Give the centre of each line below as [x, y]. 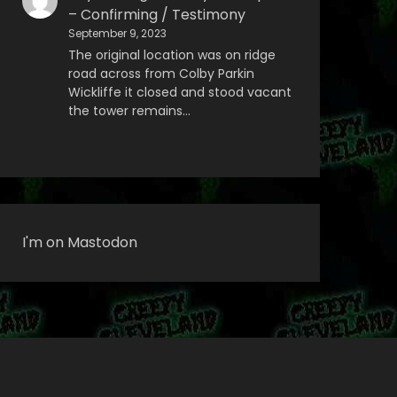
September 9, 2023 [117, 33]
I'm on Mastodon [79, 242]
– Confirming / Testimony [156, 14]
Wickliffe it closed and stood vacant [179, 92]
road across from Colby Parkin [161, 73]
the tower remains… [129, 110]
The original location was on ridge [171, 54]
